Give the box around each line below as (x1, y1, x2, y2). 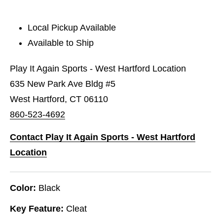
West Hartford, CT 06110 (10, 94, 108, 104)
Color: (10, 183, 36, 193)
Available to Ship (28, 37, 94, 48)
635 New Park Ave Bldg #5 (10, 78, 115, 89)
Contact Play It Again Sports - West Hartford (10, 132, 195, 142)
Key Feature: (10, 203, 64, 214)
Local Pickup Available (28, 22, 116, 33)
